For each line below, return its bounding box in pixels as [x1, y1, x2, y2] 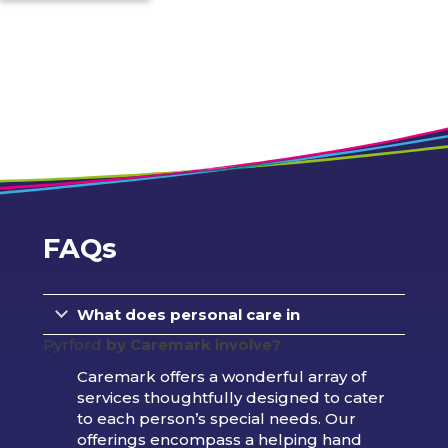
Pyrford [42, 334, 106, 354]
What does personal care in [76, 304, 300, 324]
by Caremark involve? [105, 334, 281, 354]
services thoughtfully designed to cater [76, 387, 385, 407]
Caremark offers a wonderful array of [76, 366, 366, 386]
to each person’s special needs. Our [76, 408, 356, 428]
